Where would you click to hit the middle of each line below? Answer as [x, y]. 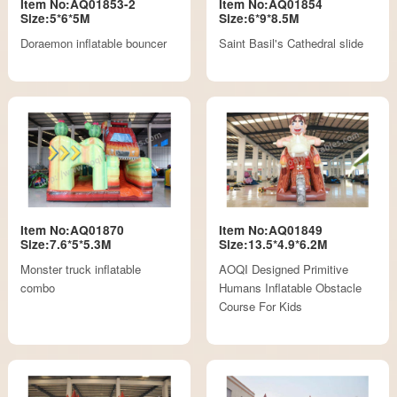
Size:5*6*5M [55, 18]
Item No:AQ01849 [270, 230]
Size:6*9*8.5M [258, 18]
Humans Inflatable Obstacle [290, 288]
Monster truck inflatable [81, 269]
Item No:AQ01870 [73, 230]
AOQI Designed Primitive [283, 269]
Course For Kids [260, 307]
